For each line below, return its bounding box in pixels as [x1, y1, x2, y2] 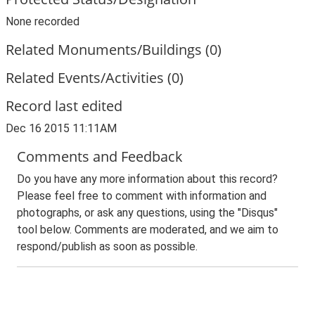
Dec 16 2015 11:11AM [6, 122, 117, 135]
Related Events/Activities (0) [6, 68, 184, 87]
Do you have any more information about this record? [17, 172, 278, 186]
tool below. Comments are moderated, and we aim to [17, 223, 278, 236]
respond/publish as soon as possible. [17, 240, 198, 253]
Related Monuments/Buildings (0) [6, 40, 221, 59]
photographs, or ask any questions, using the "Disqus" [17, 206, 278, 219]
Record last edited [6, 96, 122, 115]
